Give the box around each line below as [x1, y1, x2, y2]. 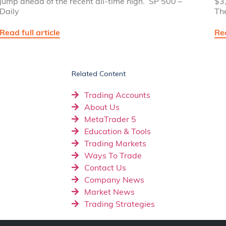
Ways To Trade [84, 150, 142, 160]
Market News [84, 186, 135, 197]
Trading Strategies [84, 198, 155, 209]
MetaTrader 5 [84, 114, 136, 124]
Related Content [72, 69, 126, 78]
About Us [84, 101, 120, 112]
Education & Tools [84, 126, 151, 136]
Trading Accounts [84, 89, 150, 100]
